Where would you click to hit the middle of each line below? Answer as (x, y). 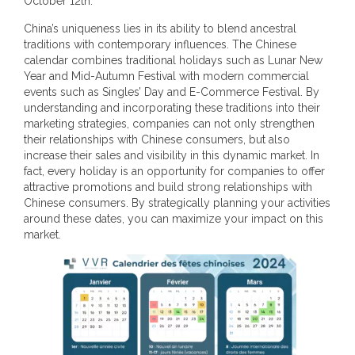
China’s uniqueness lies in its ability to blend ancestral (160, 29)
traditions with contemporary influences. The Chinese (160, 44)
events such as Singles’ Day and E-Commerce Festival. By (172, 92)
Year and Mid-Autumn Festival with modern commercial (166, 76)
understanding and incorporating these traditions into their (172, 108)
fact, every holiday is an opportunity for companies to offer (174, 171)
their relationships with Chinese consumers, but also (157, 139)
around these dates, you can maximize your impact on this (174, 219)
